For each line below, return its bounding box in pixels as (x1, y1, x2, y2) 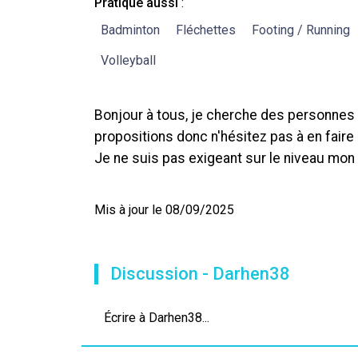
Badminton (101, 22, 160, 38)
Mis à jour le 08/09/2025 (94, 202, 234, 217)
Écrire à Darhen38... (104, 310, 209, 325)
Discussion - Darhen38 (110, 264, 290, 284)
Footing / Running (252, 22, 350, 38)
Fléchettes (176, 22, 236, 38)
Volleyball (101, 53, 156, 68)
